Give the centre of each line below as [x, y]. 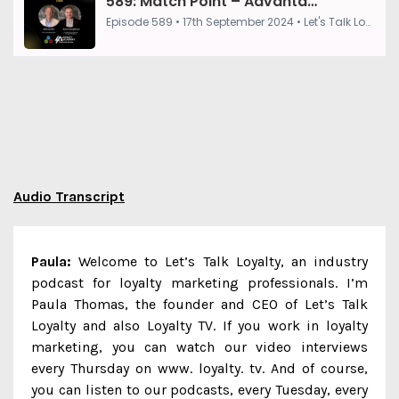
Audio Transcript [69, 196]
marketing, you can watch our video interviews [199, 347]
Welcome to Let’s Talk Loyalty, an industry [220, 261]
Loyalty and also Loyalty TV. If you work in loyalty [199, 326]
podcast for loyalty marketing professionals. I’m [199, 283]
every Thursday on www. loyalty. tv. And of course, [199, 368]
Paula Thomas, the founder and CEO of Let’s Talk [199, 304]
